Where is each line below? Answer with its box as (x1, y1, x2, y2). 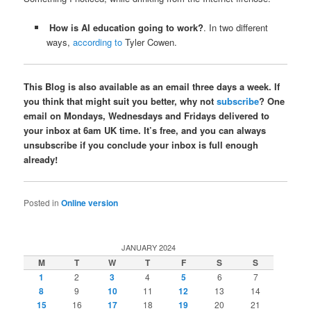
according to (72, 35, 122, 49)
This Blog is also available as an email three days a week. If (24, 79, 280, 93)
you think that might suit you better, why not (24, 94, 217, 108)
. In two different (203, 20, 268, 34)
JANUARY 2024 (121, 242, 176, 253)
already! (24, 152, 58, 166)
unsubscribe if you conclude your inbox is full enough (24, 137, 259, 151)
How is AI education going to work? (46, 20, 203, 34)
